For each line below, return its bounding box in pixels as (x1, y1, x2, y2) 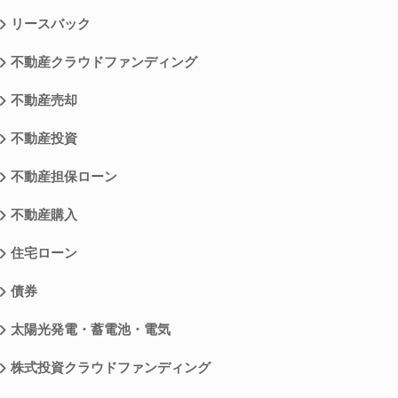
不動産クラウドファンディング (11, 55, 198, 70)
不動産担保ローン (11, 170, 118, 185)
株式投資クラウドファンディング (11, 361, 211, 376)
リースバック (11, 17, 92, 32)
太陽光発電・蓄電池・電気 (11, 322, 171, 338)
